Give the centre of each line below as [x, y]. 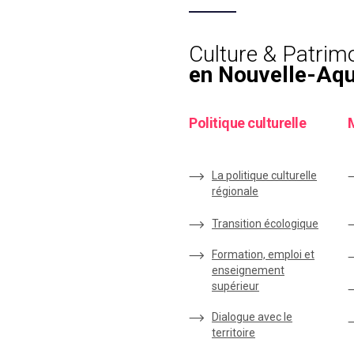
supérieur [235, 286]
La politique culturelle [264, 175]
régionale [235, 191]
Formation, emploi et [263, 254]
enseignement [248, 270]
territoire [233, 333]
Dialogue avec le [252, 317]
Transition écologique [265, 224]
